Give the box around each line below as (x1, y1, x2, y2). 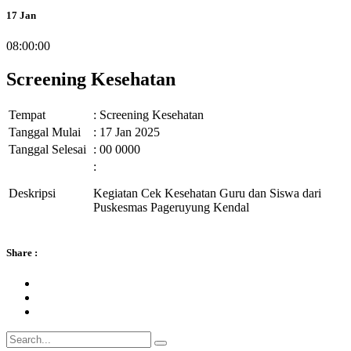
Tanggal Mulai (9, 125, 81, 139)
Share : (6, 247, 38, 259)
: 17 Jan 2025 (93, 125, 160, 139)
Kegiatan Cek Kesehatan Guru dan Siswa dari (93, 186, 321, 200)
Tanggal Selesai (9, 142, 86, 156)
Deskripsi (9, 186, 56, 200)
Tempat (9, 107, 45, 121)
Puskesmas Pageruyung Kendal (93, 200, 249, 214)
